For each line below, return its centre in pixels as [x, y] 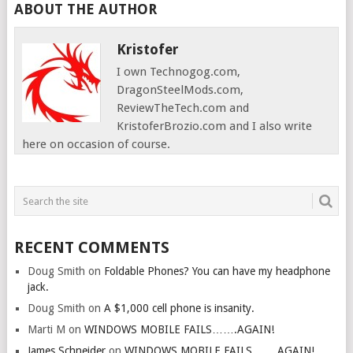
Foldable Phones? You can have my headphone [217, 271]
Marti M [46, 330]
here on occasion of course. [97, 145]
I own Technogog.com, [179, 72]
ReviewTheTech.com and [183, 108]
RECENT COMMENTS [91, 248]
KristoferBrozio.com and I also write [215, 126]
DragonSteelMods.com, [180, 90]
